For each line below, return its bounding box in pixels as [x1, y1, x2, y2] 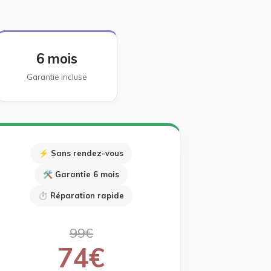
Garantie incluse [27, 72, 88, 82]
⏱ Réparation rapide [38, 191, 125, 200]
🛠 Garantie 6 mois [43, 169, 120, 179]
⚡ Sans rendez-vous [39, 148, 124, 158]
